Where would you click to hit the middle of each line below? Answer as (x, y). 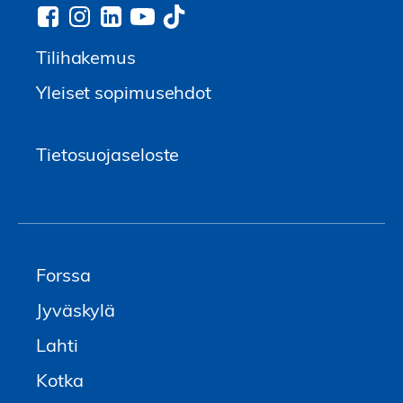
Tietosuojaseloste (108, 153)
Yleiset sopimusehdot (124, 91)
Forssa (63, 274)
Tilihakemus (86, 56)
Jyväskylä (76, 309)
